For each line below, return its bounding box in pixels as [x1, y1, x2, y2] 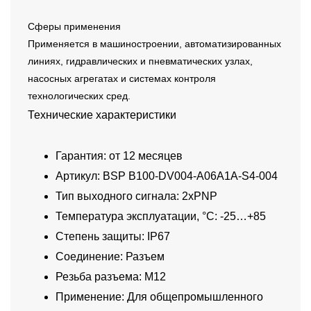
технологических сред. [28, 90, 131, 102]
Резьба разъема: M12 [56, 271, 166, 283]
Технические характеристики [28, 109, 176, 121]
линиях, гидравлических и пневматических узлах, [28, 56, 253, 67]
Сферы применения [28, 21, 121, 33]
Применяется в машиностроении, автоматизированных [28, 38, 281, 50]
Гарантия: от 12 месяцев [56, 150, 183, 162]
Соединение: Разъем [56, 251, 165, 263]
